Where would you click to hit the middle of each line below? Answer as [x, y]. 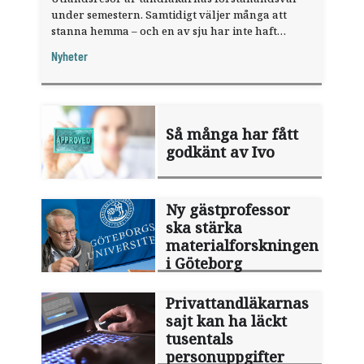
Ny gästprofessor [228, 210]
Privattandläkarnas [238, 303]
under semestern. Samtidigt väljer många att [169, 15]
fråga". [69, 63]
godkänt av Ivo [221, 152]
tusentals [200, 339]
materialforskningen [243, 245]
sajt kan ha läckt [227, 321]
